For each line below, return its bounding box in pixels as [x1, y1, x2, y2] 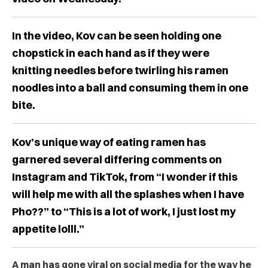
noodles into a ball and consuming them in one [12, 80, 248, 95]
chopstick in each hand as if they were [12, 45, 209, 60]
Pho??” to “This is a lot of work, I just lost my [12, 204, 236, 218]
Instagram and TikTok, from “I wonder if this [12, 169, 237, 184]
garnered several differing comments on [12, 152, 222, 166]
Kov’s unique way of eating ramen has [12, 135, 206, 149]
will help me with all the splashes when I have [12, 187, 244, 201]
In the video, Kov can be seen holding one [12, 28, 221, 42]
